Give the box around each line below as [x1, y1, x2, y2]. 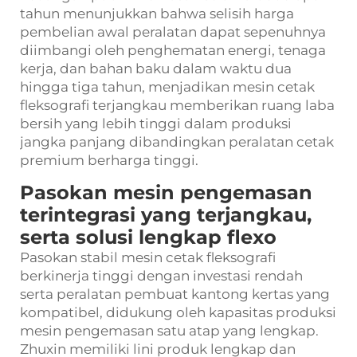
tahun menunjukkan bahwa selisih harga [20, 6, 294, 22]
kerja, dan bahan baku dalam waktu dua [20, 61, 292, 77]
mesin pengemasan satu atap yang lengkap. [20, 323, 319, 339]
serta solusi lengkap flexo [20, 226, 277, 249]
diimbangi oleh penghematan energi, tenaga [20, 42, 326, 59]
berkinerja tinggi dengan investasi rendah [20, 268, 303, 284]
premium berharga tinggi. [20, 152, 198, 169]
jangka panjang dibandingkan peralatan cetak [20, 134, 334, 151]
